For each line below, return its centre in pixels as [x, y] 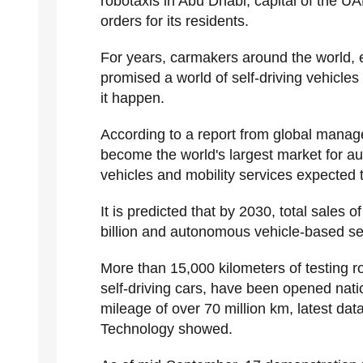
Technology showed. [167, 329]
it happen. [132, 98]
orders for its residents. [175, 21]
